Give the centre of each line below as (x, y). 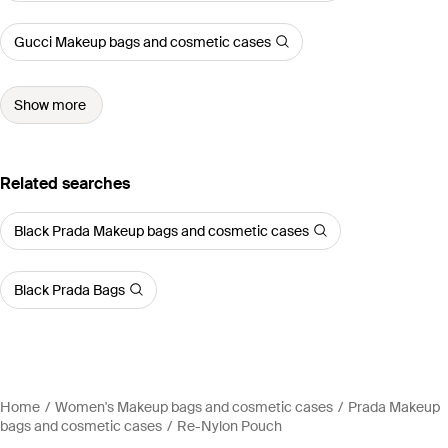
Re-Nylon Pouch (229, 425)
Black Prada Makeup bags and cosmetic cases (161, 230)
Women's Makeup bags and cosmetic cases (194, 406)
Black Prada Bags (69, 289)
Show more (50, 104)
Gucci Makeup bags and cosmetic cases (142, 41)
